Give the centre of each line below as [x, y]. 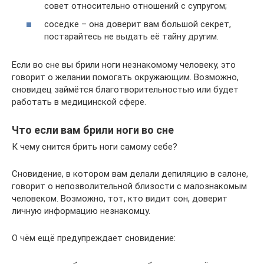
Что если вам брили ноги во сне [93, 130]
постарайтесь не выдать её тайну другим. [131, 37]
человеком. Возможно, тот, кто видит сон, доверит [120, 199]
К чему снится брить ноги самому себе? [95, 147]
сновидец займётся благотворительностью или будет [125, 90]
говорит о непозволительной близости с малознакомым [129, 187]
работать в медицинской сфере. [79, 102]
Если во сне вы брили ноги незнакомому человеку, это [124, 65]
